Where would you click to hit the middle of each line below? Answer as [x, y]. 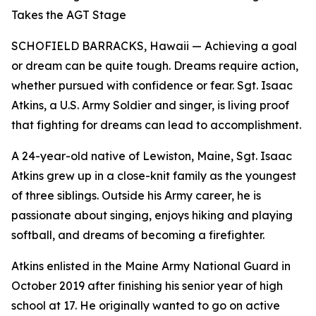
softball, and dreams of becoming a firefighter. [138, 235]
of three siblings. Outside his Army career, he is [136, 195]
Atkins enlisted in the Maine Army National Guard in [151, 266]
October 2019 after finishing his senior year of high [147, 286]
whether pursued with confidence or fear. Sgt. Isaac [152, 85]
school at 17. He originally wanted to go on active [146, 305]
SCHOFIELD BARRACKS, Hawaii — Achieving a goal [154, 46]
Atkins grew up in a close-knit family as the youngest [154, 176]
